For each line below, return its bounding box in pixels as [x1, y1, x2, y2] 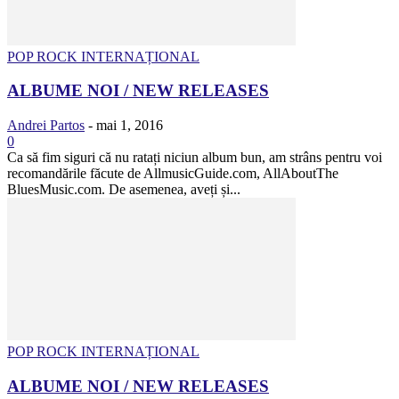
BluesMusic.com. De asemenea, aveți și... [7, 182, 240, 198]
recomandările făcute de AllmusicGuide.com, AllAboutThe [7, 166, 338, 182]
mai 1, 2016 [96, 118, 163, 134]
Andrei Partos [7, 118, 85, 134]
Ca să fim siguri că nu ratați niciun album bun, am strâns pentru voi [7, 150, 382, 166]
